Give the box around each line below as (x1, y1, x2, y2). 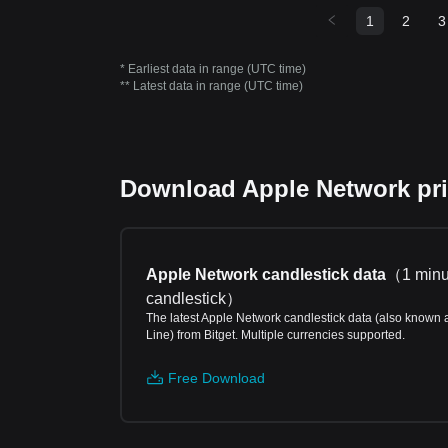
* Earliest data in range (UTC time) (120, 62, 306, 76)
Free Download (168, 370, 265, 386)
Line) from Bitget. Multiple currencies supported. (146, 328, 405, 342)
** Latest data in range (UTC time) (120, 79, 303, 93)
